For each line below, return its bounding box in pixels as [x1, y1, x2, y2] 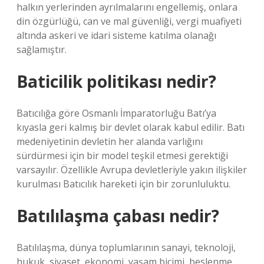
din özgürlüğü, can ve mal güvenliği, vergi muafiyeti [16, 15, 242, 28]
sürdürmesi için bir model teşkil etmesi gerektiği [16, 149, 228, 162]
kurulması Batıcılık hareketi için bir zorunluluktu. [16, 177, 230, 190]
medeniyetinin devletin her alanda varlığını [16, 135, 203, 148]
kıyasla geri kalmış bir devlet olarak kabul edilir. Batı [16, 121, 245, 134]
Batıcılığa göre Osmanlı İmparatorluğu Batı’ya [16, 107, 216, 120]
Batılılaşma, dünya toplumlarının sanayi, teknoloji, [16, 241, 236, 254]
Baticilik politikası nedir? [16, 70, 216, 93]
